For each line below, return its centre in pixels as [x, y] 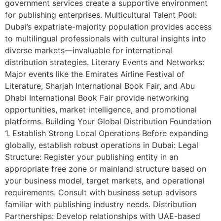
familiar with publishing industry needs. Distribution [101, 204]
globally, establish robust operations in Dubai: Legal [102, 145]
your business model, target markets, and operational [105, 181]
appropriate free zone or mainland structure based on [106, 169]
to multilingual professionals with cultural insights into [106, 39]
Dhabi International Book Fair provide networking [97, 98]
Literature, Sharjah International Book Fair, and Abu [100, 86]
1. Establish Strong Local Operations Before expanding [107, 133]
